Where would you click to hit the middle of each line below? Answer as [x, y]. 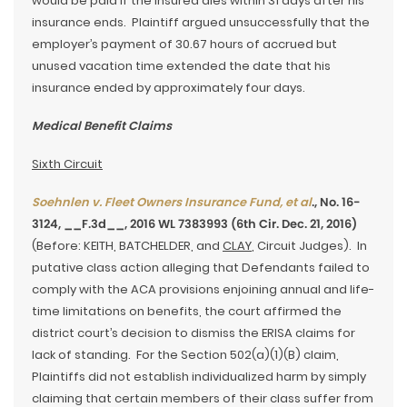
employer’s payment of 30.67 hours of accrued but [184, 45]
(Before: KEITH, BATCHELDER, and [127, 246]
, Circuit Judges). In [309, 246]
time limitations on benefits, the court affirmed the [187, 312]
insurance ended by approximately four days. [169, 88]
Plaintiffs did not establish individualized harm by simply [199, 377]
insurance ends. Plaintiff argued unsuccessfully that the [201, 23]
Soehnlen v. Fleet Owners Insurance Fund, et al [172, 203]
